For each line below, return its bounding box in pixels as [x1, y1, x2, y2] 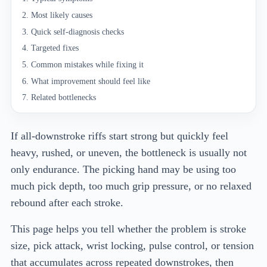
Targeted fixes [31, 43, 79, 53]
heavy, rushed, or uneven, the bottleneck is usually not [11, 147, 247, 159]
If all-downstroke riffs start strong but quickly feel [11, 130, 228, 142]
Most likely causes [31, 10, 93, 20]
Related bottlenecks [31, 92, 97, 103]
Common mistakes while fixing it [31, 59, 144, 69]
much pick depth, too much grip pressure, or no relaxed [11, 180, 252, 193]
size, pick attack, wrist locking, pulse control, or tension [11, 239, 254, 252]
